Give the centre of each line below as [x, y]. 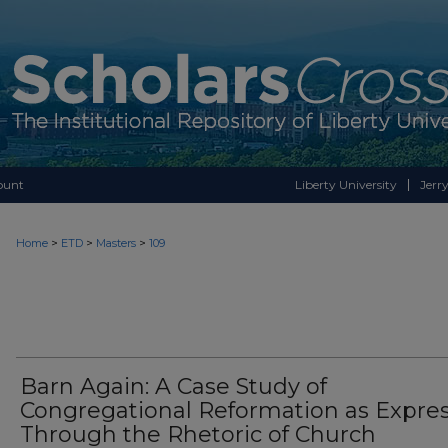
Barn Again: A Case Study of [173, 386]
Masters [116, 243]
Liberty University [346, 184]
